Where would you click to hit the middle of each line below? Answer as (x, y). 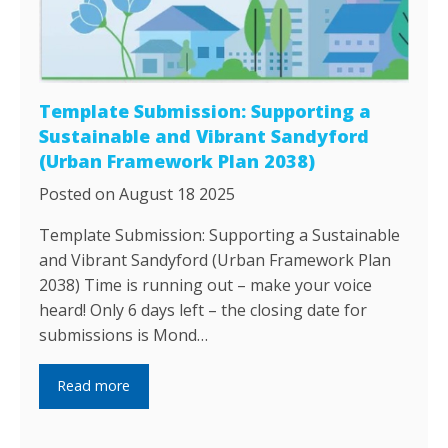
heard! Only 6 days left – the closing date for (203, 309)
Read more (94, 386)
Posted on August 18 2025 (137, 193)
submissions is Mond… (124, 334)
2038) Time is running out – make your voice (206, 284)
